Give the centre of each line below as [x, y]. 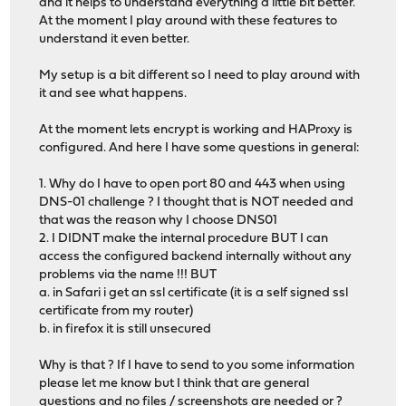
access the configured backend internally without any [196, 256]
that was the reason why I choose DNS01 [159, 220]
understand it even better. [115, 39]
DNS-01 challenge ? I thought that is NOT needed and [197, 202]
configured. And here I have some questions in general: [200, 148]
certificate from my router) [116, 311]
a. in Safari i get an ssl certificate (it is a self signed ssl [194, 293]
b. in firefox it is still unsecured [126, 329]
